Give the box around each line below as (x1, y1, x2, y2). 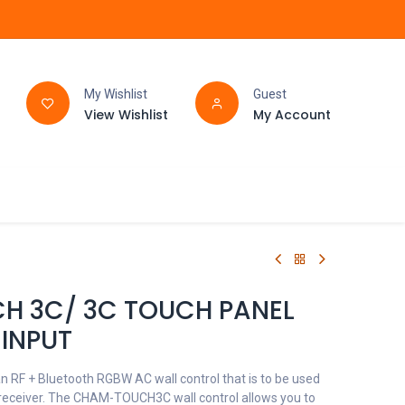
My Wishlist (83, 86, 147, 101)
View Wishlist (83, 105, 168, 124)
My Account (252, 105, 331, 124)
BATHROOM (29, 184, 113, 205)
